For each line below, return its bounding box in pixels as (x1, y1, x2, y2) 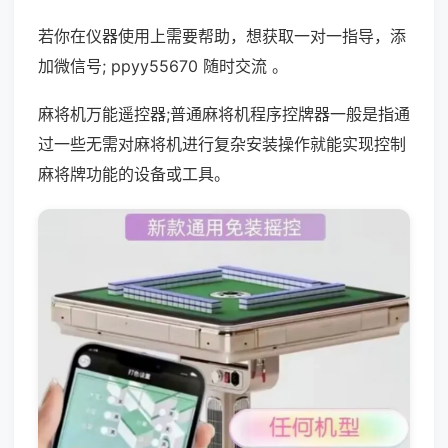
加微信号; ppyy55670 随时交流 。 (38, 56, 288, 76)
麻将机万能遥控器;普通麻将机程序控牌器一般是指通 (38, 104, 410, 124)
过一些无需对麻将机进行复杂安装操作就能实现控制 (38, 134, 406, 154)
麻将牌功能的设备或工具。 (38, 164, 230, 184)
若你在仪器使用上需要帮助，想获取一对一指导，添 (38, 26, 406, 46)
